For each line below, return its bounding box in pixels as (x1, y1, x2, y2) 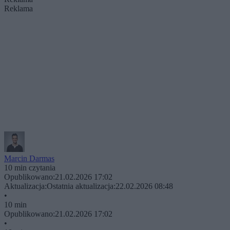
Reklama (4, 4, 33, 13)
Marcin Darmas (4, 154, 54, 163)
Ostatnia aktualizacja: (47, 181, 116, 190)
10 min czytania (4, 163, 55, 172)
